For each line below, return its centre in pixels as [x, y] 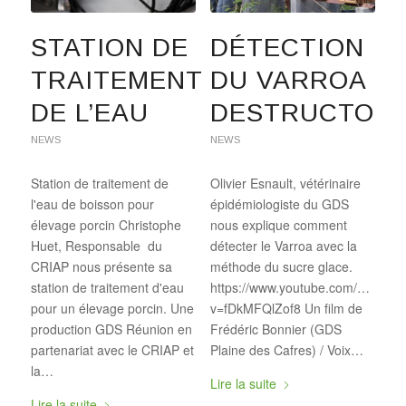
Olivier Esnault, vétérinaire [285, 183]
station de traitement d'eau [107, 287]
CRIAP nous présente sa [101, 266]
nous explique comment [278, 224]
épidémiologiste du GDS [279, 203]
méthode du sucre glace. [281, 266]
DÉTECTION [287, 47]
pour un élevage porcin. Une [112, 308]
